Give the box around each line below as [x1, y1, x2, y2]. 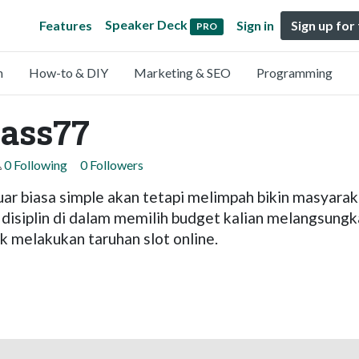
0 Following [4, 157, 67, 172]
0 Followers [80, 157, 143, 172]
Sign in [236, 18, 274, 33]
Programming [256, 65, 333, 80]
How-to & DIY [29, 65, 108, 80]
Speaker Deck [105, 17, 188, 33]
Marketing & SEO [134, 65, 231, 80]
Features [39, 18, 93, 33]
